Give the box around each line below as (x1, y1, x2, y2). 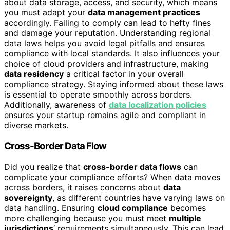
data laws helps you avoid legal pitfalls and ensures (4, 38, 205, 49)
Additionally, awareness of (4, 100, 109, 110)
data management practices (88, 7, 200, 18)
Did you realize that (4, 161, 83, 172)
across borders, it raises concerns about (4, 182, 163, 193)
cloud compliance (98, 202, 168, 213)
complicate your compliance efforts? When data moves (4, 171, 220, 182)
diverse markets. (4, 120, 68, 131)
